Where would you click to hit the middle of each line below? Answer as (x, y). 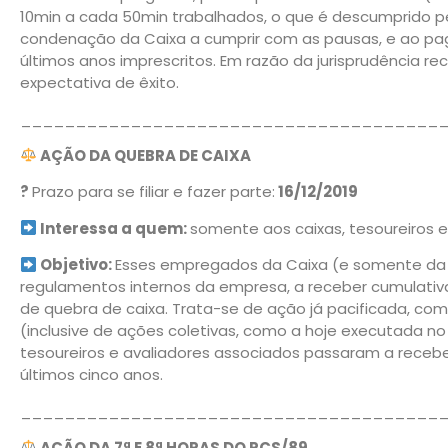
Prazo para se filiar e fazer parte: (153, 192)
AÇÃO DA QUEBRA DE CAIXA (144, 155)
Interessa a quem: (114, 228)
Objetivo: (76, 265)
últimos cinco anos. (91, 375)
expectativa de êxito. (99, 83)
